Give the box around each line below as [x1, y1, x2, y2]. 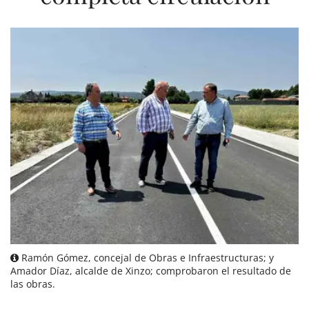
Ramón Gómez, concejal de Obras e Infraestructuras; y [19, 250, 274, 264]
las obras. [10, 277, 55, 290]
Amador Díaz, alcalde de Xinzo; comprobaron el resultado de [10, 263, 291, 277]
